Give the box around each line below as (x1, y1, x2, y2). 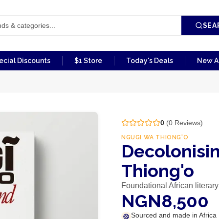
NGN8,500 (121, 191, 209, 211)
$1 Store (74, 57, 102, 65)
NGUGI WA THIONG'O (121, 134, 189, 141)
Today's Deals (126, 57, 173, 65)
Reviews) (172, 119, 203, 127)
